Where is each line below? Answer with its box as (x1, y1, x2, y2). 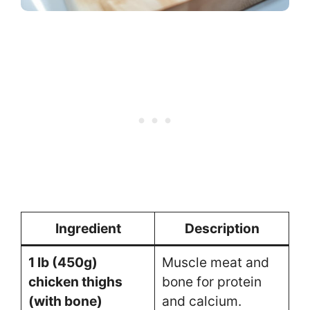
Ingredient (55, 219, 121, 237)
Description (184, 219, 259, 237)
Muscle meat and (161, 253, 269, 271)
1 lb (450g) (28, 253, 98, 271)
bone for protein (161, 273, 262, 290)
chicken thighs (28, 273, 122, 290)
